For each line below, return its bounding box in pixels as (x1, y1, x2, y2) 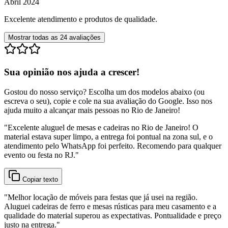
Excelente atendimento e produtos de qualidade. (4, 15, 157, 24)
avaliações (67, 34, 101, 42)
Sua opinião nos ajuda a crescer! (4, 66, 139, 77)
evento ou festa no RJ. (4, 150, 75, 159)
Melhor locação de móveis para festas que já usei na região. (8, 192, 197, 202)
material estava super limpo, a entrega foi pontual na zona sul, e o (4, 132, 213, 141)
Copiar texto (20, 175, 58, 183)
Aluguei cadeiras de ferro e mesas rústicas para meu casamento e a (4, 202, 216, 211)
